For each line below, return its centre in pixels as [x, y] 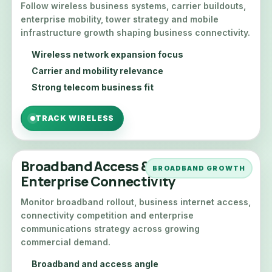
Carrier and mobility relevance [97, 71]
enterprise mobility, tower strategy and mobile [120, 19]
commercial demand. [66, 242]
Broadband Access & [85, 166]
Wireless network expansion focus [107, 54]
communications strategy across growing [110, 229]
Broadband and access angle [95, 264]
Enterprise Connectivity [98, 182]
